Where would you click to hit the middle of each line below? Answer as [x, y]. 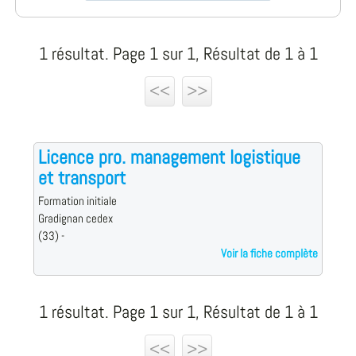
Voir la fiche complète [270, 254]
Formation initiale [77, 201]
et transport [81, 178]
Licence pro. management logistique [169, 157]
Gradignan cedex [75, 219]
